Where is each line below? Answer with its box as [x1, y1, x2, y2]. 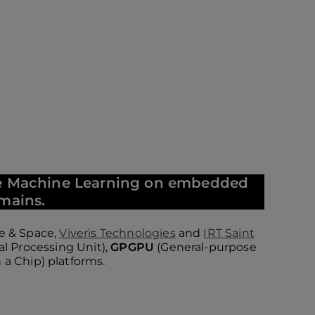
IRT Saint [203, 226, 255, 240]
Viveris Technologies [59, 226, 176, 240]
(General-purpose [157, 240, 257, 254]
